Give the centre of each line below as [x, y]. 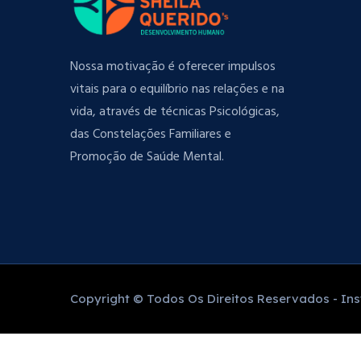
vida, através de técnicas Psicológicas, [175, 112]
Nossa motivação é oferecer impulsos [173, 67]
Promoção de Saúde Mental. [147, 158]
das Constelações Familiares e [151, 135]
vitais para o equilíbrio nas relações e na [177, 90]
